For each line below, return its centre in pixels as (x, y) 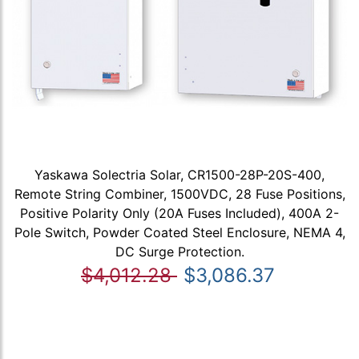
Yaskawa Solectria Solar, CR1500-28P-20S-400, (179, 174)
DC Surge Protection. (179, 251)
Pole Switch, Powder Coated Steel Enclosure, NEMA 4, (179, 232)
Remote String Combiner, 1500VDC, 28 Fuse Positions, (179, 194)
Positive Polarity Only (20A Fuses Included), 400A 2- (179, 213)
